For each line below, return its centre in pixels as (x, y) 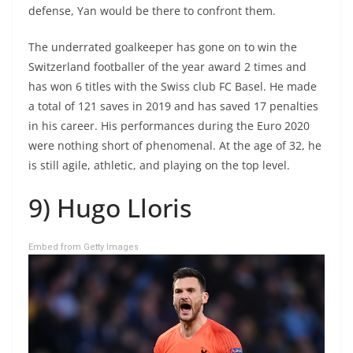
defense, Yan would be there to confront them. (152, 11)
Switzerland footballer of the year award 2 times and (167, 67)
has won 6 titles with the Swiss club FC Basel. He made (173, 87)
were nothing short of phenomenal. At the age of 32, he (175, 146)
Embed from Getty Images (84, 247)
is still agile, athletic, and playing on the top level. (159, 165)
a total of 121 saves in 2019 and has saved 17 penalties (173, 106)
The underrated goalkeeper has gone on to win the (163, 47)
